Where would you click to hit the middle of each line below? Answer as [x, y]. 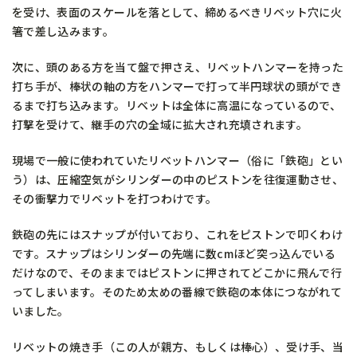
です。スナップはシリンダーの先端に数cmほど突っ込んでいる [174, 253]
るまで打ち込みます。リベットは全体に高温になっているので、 [177, 105]
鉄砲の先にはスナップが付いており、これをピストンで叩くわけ [178, 234]
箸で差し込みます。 [63, 31]
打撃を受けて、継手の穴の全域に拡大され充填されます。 [160, 124]
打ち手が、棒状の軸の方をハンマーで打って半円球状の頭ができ [177, 86]
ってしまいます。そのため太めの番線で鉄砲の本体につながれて [177, 291]
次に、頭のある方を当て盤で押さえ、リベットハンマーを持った [178, 67]
